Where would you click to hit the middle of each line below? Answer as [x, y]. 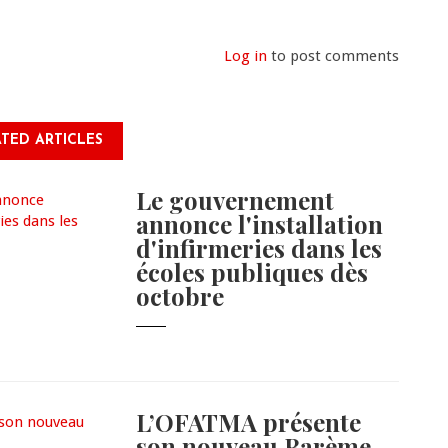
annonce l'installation [260, 224]
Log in [245, 56]
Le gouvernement [235, 200]
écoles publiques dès [252, 272]
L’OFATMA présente [249, 422]
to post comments [333, 56]
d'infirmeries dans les [259, 248]
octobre [180, 296]
